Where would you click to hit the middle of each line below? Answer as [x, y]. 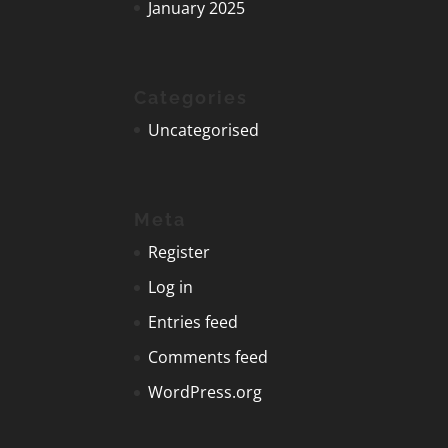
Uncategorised [204, 129]
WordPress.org [205, 392]
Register [179, 252]
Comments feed [208, 357]
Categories [191, 97]
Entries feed [193, 322]
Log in [171, 287]
